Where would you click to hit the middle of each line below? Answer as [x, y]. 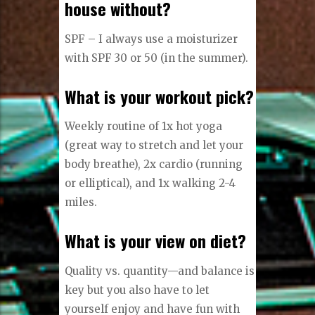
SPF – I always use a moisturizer [152, 39]
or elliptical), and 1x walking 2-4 [150, 184]
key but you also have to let [137, 290]
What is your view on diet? [156, 241]
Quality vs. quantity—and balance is [160, 271]
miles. [81, 202]
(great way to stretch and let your [154, 146]
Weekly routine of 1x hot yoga [144, 127]
